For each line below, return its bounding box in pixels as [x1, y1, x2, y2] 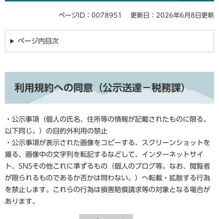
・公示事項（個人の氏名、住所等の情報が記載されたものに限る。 [5, 116, 210, 123]
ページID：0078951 [59, 12, 122, 19]
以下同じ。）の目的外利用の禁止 [5, 128, 108, 134]
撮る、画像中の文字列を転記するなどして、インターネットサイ [5, 151, 203, 158]
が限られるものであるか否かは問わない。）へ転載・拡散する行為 [5, 175, 210, 181]
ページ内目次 [17, 38, 59, 44]
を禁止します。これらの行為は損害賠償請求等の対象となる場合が [5, 186, 210, 193]
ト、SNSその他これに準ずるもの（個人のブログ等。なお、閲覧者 [5, 163, 210, 170]
